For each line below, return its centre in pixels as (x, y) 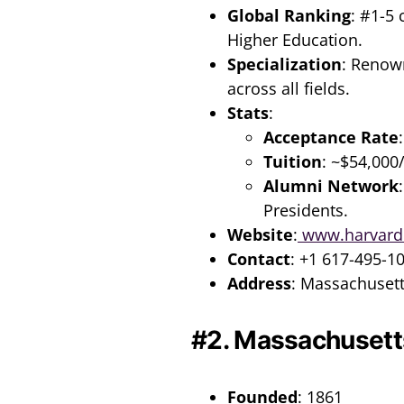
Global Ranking (289, 15)
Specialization (285, 64)
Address (259, 283)
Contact (259, 258)
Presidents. (306, 210)
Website (260, 234)
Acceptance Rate (331, 137)
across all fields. (289, 88)
